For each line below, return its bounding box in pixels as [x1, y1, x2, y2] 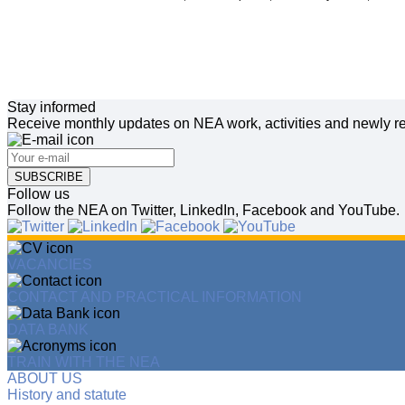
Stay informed [7, 99, 96, 116]
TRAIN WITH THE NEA [7, 354, 160, 371]
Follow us [7, 186, 70, 202]
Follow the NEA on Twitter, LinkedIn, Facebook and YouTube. [7, 202, 400, 219]
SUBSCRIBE [14, 170, 83, 184]
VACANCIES [7, 257, 92, 273]
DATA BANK [7, 322, 89, 338]
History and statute [7, 387, 127, 403]
